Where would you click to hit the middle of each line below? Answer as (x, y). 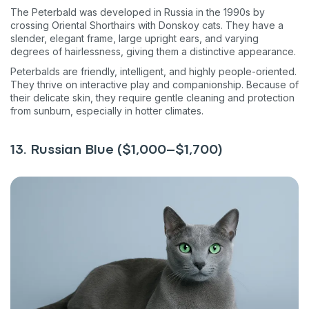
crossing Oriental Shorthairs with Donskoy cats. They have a (147, 25)
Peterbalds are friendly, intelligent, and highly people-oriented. (153, 71)
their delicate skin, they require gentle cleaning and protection (152, 97)
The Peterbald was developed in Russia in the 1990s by (138, 12)
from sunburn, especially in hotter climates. (107, 110)
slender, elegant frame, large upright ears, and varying (134, 38)
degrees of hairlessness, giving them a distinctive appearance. (153, 51)
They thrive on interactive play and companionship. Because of (154, 84)
